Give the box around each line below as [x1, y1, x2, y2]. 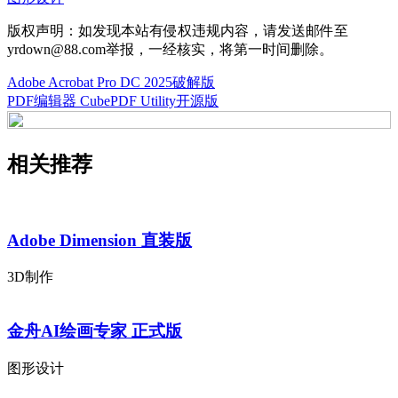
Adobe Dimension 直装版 [7, 230, 192, 250]
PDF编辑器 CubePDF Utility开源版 [7, 93, 219, 109]
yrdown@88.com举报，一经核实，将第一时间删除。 [7, 42, 333, 58]
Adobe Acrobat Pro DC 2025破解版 [7, 75, 215, 91]
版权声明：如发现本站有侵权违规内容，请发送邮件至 [7, 23, 348, 39]
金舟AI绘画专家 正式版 [7, 322, 182, 341]
